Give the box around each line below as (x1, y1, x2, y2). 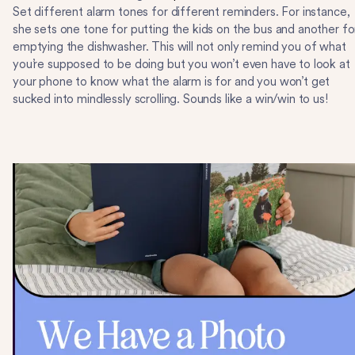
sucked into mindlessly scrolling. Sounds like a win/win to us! (13, 92, 331, 106)
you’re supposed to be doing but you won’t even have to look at (13, 57, 350, 71)
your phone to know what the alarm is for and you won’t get (13, 74, 330, 89)
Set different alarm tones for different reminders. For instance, (13, 5, 350, 19)
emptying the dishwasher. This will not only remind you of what (13, 40, 346, 54)
